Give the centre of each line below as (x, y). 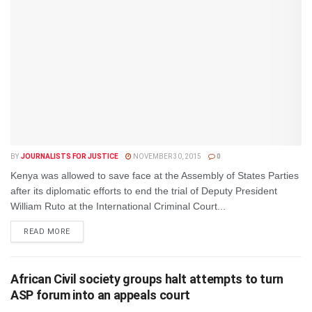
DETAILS (86, 231)
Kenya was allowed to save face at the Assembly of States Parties (155, 175)
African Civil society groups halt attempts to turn (147, 279)
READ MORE (47, 232)
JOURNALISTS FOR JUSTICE (69, 156)
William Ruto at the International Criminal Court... (118, 206)
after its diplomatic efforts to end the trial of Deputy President (144, 191)
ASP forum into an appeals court (100, 295)
